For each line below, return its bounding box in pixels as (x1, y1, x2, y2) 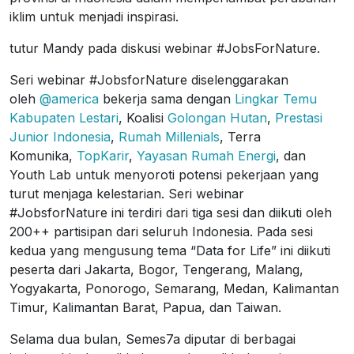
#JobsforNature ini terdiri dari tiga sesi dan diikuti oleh (9, 205, 332, 220)
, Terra (220, 129, 261, 145)
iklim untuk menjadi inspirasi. (9, 9, 179, 24)
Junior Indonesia (9, 129, 111, 145)
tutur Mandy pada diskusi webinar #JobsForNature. (9, 40, 320, 56)
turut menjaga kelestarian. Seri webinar (9, 186, 244, 201)
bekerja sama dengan (99, 91, 235, 107)
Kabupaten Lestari (9, 110, 119, 126)
